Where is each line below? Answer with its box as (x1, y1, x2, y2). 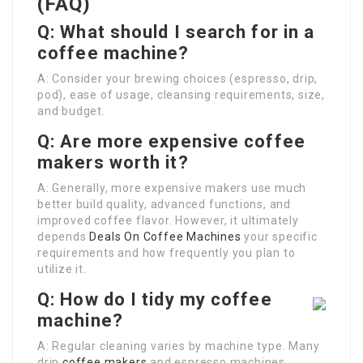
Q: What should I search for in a (37, 22, 315, 43)
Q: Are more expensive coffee (37, 131, 305, 152)
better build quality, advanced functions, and (37, 198, 291, 211)
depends (37, 230, 90, 244)
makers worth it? (37, 152, 189, 173)
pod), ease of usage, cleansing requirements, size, (37, 88, 325, 102)
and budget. (37, 105, 105, 118)
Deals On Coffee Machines (89, 230, 241, 244)
